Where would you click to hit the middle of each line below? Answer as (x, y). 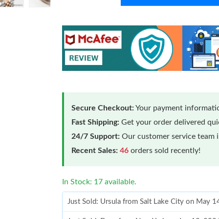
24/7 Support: (96, 136)
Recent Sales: (95, 150)
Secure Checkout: (103, 108)
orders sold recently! (165, 150)
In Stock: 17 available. (99, 182)
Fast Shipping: (96, 122)
